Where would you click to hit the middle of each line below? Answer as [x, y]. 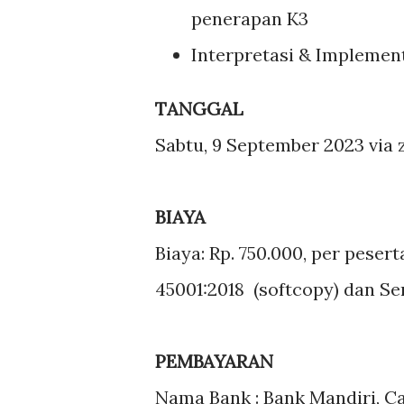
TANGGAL [202, 109]
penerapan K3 [250, 18]
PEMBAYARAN [214, 361]
